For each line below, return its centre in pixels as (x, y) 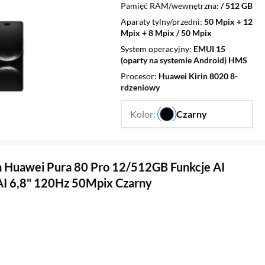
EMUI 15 (209, 49)
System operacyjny (155, 49)
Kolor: (144, 114)
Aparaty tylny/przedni (160, 21)
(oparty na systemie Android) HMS (184, 60)
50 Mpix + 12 (228, 21)
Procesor (138, 76)
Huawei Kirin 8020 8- (198, 76)
